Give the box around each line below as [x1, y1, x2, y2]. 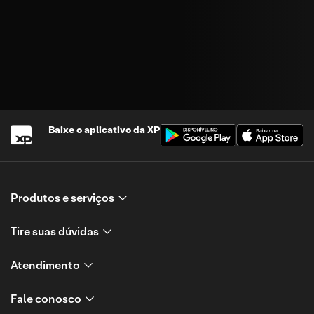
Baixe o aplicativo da [48, 123, 147, 136]
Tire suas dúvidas [11, 224, 99, 239]
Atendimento [11, 258, 80, 273]
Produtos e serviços [11, 191, 114, 205]
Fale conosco [11, 292, 81, 306]
